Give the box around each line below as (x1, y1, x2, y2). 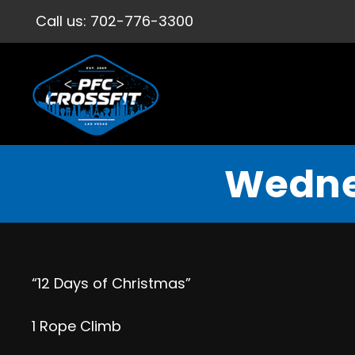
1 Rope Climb (32, 316, 121, 336)
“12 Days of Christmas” (32, 273, 191, 293)
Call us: (36, 11, 90, 31)
